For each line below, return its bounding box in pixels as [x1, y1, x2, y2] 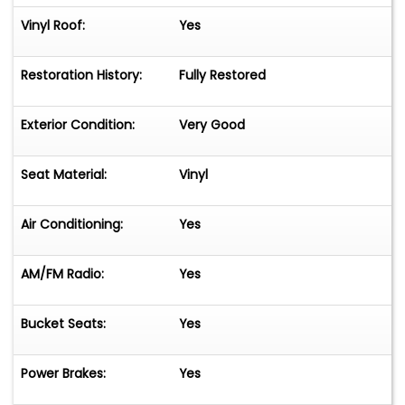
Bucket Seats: [21, 315, 106, 334]
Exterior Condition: [21, 116, 135, 135]
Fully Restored [179, 66, 267, 85]
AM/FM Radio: [21, 265, 104, 284]
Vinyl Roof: [21, 16, 85, 35]
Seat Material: [21, 165, 107, 184]
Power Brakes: [21, 364, 106, 383]
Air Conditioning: [21, 215, 123, 234]
